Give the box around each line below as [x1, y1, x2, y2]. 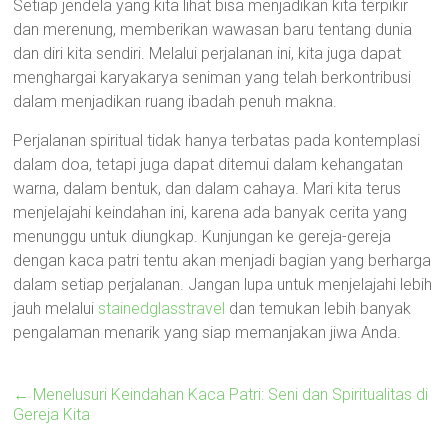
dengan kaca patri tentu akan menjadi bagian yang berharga [13, 251, 432, 270]
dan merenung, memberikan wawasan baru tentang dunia [13, 20, 413, 39]
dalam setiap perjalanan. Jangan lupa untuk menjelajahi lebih [13, 275, 433, 294]
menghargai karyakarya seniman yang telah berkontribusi [13, 68, 412, 87]
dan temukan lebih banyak [225, 299, 412, 318]
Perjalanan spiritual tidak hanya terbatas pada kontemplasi [13, 131, 421, 150]
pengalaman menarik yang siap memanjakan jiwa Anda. [13, 323, 402, 342]
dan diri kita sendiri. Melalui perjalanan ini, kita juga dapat [13, 44, 402, 63]
